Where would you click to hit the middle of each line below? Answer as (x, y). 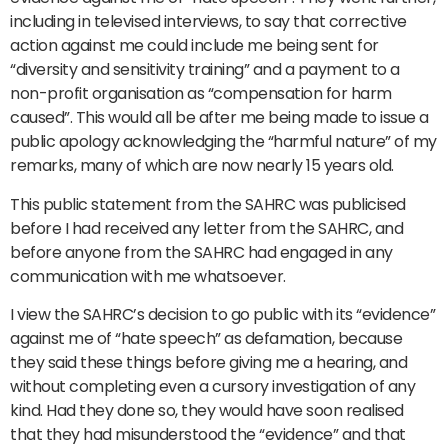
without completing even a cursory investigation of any (212, 387)
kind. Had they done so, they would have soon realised (207, 411)
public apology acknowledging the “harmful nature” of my (223, 142)
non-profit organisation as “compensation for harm (201, 94)
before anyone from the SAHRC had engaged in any (201, 252)
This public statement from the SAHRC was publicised (208, 204)
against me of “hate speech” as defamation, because (206, 339)
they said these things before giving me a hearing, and (208, 363)
